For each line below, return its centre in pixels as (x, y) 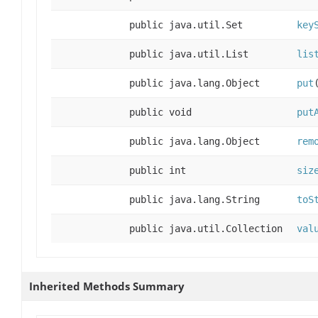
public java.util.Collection (206, 229)
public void (160, 113)
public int (158, 171)
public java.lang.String (194, 200)
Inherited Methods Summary (107, 286)
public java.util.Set (186, 25)
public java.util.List (189, 54)
